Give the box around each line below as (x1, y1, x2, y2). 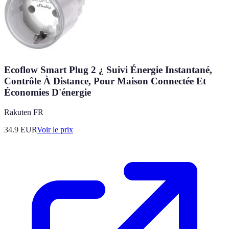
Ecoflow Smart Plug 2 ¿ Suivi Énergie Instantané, (4, 64, 212, 75)
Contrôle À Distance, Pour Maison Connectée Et (4, 75, 206, 86)
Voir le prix (37, 125, 73, 134)
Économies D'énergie (4, 86, 91, 98)
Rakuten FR (4, 107, 43, 117)
